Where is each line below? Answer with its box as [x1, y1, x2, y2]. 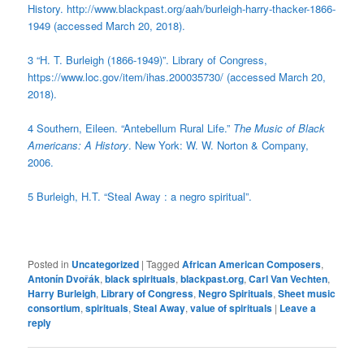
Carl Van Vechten [249, 271, 328, 286]
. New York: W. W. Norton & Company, [128, 137, 310, 154]
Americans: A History [28, 137, 129, 154]
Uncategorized [71, 256, 140, 271]
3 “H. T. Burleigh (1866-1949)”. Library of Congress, [28, 52, 268, 68]
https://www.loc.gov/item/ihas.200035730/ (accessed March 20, [28, 69, 327, 85]
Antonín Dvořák [28, 271, 101, 286]
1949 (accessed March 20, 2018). [28, 18, 186, 34]
